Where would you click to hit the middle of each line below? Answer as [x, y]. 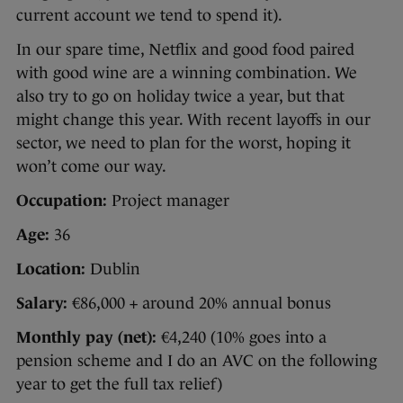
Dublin [113, 269]
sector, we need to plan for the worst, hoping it [184, 143]
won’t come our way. [91, 166]
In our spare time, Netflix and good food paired [185, 49]
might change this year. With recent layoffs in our [193, 119]
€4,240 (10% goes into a [242, 337]
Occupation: [62, 200]
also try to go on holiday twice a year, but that [180, 96]
